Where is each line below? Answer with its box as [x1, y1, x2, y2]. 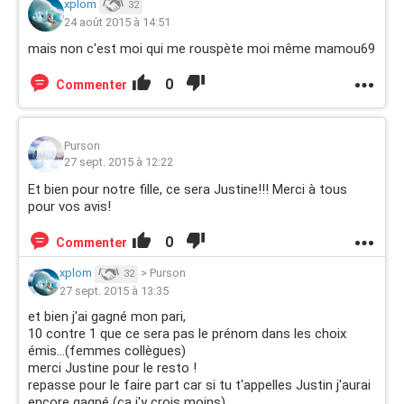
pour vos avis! [28, 198, 111, 215]
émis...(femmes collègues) [28, 343, 186, 359]
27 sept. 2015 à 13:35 [60, 284, 169, 298]
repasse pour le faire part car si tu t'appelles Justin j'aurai [28, 377, 371, 393]
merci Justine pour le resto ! [28, 360, 197, 376]
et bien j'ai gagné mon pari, [28, 308, 186, 325]
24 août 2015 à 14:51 [64, 15, 170, 29]
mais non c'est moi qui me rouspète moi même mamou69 [28, 41, 375, 57]
